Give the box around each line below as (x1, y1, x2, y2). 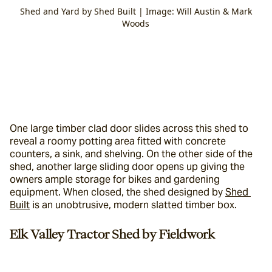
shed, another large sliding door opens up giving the (10, 160, 245, 173)
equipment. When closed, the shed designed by (10, 186, 225, 199)
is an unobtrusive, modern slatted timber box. (30, 199, 237, 211)
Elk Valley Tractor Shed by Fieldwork (10, 228, 215, 240)
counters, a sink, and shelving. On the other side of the (10, 148, 253, 160)
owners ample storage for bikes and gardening (10, 173, 220, 186)
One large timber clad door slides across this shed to (10, 122, 248, 135)
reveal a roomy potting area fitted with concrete (10, 135, 226, 148)
